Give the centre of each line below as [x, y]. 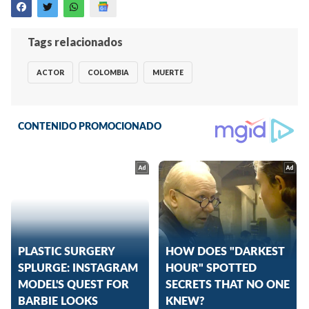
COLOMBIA [108, 72]
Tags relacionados [75, 42]
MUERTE [168, 72]
